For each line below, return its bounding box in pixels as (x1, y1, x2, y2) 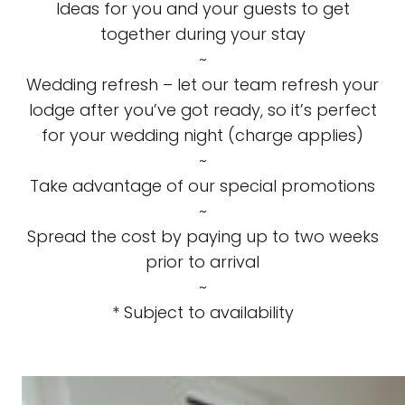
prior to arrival (146, 250, 259, 274)
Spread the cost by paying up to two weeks (26, 225, 379, 249)
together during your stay (99, 23, 306, 46)
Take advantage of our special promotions (30, 174, 375, 198)
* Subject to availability (111, 301, 294, 325)
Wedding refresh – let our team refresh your (26, 73, 379, 97)
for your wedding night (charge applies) (42, 124, 363, 147)
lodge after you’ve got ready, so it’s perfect (28, 99, 377, 122)
